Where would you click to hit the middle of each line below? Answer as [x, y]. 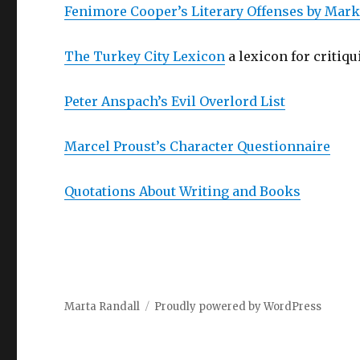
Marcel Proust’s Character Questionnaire [198, 146]
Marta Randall [102, 307]
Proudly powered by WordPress [238, 307]
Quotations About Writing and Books [183, 191]
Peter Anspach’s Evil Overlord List [175, 101]
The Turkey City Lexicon [145, 56]
